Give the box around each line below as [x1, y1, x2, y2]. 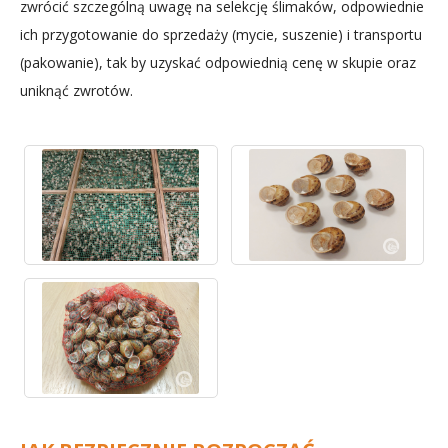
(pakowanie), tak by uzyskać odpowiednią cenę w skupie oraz [20, 53, 416, 73]
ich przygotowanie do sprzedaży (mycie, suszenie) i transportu [20, 25, 422, 45]
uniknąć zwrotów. [20, 81, 133, 101]
